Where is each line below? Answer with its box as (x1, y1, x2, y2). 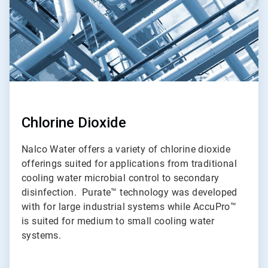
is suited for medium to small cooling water (22, 215, 215, 227)
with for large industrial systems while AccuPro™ (22, 200, 237, 212)
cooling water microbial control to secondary (22, 172, 220, 184)
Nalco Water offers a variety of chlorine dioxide (22, 143, 231, 155)
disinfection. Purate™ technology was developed (22, 186, 237, 198)
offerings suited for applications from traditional (22, 157, 237, 169)
